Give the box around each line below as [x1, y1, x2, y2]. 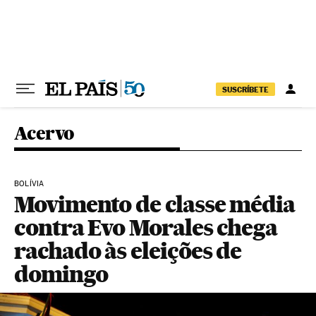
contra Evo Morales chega [14, 214, 278, 241]
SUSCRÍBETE [222, 84, 269, 95]
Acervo [14, 122, 75, 144]
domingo [14, 260, 108, 288]
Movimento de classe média [14, 190, 296, 218]
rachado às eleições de [14, 237, 242, 265]
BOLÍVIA [14, 179, 44, 188]
